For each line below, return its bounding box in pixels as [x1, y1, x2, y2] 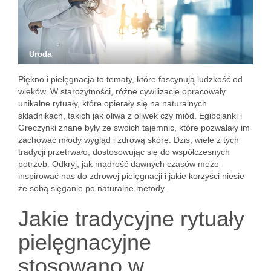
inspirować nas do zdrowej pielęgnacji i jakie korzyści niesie [18, 171, 244, 181]
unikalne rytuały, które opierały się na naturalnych [18, 99, 207, 108]
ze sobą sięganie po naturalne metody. [18, 183, 166, 193]
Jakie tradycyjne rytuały [18, 206, 244, 231]
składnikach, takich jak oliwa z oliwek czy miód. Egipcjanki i [18, 111, 242, 120]
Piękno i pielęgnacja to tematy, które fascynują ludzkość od [18, 74, 243, 84]
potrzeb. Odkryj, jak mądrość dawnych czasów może [18, 159, 219, 169]
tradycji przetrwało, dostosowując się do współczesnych [18, 147, 230, 157]
